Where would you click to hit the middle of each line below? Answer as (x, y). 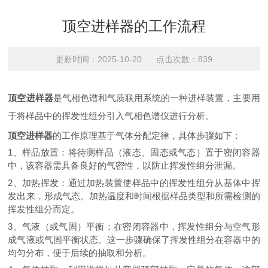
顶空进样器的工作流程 (134, 26)
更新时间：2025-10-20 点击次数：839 (134, 59)
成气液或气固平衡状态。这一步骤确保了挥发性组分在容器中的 (134, 239)
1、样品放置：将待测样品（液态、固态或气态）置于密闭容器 (134, 153)
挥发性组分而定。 (44, 209)
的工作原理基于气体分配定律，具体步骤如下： (147, 135)
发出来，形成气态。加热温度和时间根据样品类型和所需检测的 (134, 196)
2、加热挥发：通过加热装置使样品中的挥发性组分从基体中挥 (134, 182)
